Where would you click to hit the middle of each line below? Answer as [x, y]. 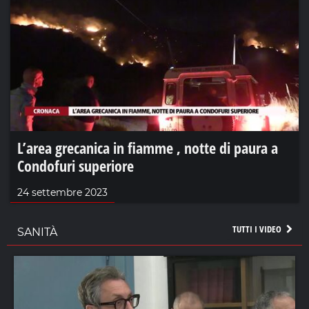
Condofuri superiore [76, 166]
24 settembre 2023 [62, 193]
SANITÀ [37, 232]
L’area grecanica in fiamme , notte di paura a [148, 148]
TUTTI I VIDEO [258, 229]
